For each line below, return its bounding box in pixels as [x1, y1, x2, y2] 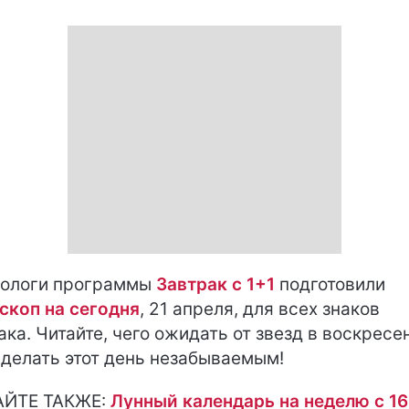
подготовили [275, 274, 385, 295]
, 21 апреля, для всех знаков [140, 299, 380, 320]
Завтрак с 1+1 [156, 274, 275, 295]
